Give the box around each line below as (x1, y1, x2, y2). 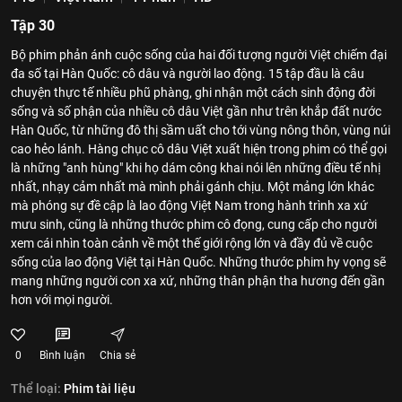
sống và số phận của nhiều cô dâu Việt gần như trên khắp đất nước (11, 104, 381, 118)
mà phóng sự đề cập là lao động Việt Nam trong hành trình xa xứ (11, 198, 368, 213)
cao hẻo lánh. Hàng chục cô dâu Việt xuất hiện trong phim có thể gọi (11, 142, 387, 156)
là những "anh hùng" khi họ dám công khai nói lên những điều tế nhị (11, 161, 380, 175)
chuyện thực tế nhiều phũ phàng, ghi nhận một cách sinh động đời (11, 85, 375, 100)
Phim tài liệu (64, 381, 135, 396)
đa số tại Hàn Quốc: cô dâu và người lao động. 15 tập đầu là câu (11, 66, 364, 81)
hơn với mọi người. (11, 293, 113, 307)
